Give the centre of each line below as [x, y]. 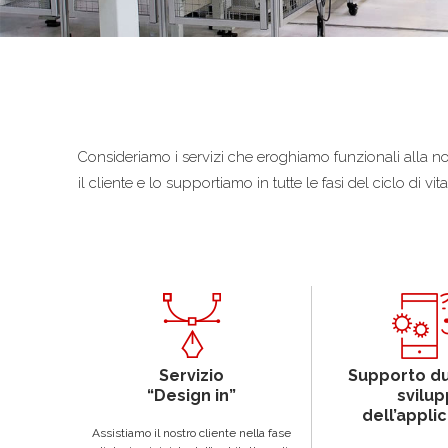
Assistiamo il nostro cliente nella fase [191, 432]
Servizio [191, 375]
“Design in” [191, 395]
